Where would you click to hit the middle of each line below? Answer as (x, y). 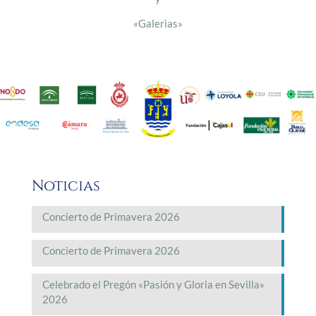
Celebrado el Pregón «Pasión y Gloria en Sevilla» (153, 284)
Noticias (66, 186)
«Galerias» (158, 23)
